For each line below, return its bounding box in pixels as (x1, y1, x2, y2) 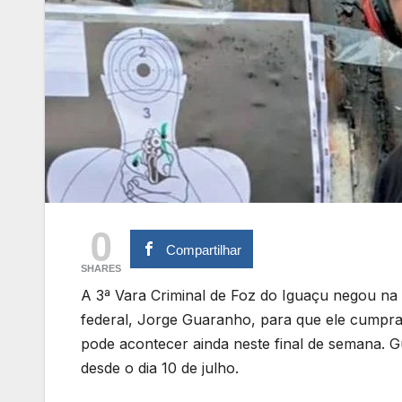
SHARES (81, 262, 121, 274)
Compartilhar (166, 241, 242, 258)
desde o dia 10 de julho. (81, 358, 239, 377)
